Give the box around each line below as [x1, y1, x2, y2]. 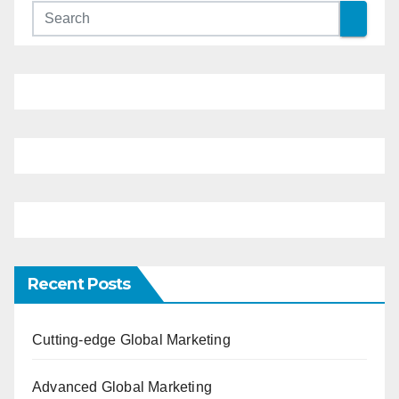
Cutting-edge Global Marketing [32, 332, 231, 347]
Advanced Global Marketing [32, 379, 212, 395]
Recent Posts [28, 274, 131, 294]
